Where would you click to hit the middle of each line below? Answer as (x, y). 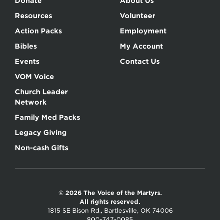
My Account (141, 46)
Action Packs (38, 31)
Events (27, 62)
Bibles (26, 46)
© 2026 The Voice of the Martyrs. (110, 193)
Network (31, 102)
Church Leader (41, 92)
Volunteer (137, 16)
